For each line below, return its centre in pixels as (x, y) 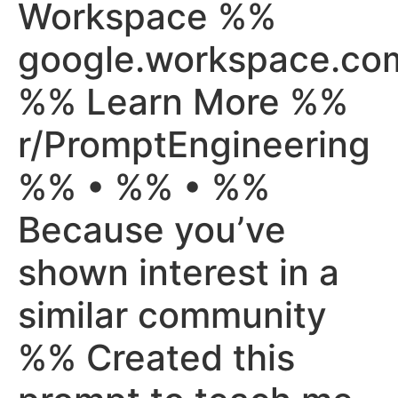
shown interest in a (179, 272)
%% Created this (156, 358)
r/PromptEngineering (194, 144)
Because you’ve (152, 230)
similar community (172, 315)
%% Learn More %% (183, 102)
